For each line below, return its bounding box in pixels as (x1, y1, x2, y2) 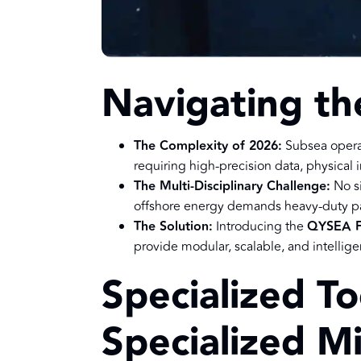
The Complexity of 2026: (134, 136, 282, 157)
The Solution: (134, 217, 213, 238)
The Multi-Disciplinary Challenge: (134, 176, 330, 197)
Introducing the (213, 217, 307, 237)
